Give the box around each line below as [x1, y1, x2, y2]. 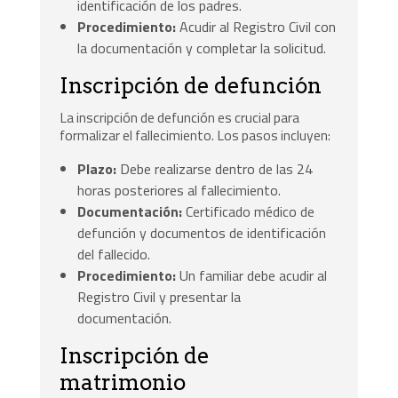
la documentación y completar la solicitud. [77, 37, 327, 60]
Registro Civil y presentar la [77, 286, 242, 308]
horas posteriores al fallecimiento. [77, 179, 282, 202]
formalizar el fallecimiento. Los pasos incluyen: [60, 124, 331, 147]
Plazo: [77, 158, 117, 180]
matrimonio [60, 370, 187, 396]
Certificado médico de [182, 201, 315, 223]
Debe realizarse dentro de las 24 [116, 158, 314, 180]
